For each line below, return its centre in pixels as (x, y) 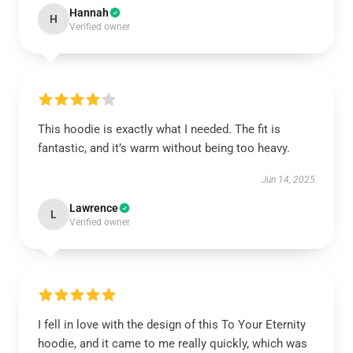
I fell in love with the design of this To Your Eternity (172, 325)
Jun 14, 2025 (288, 180)
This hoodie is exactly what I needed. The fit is (159, 129)
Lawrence (94, 208)
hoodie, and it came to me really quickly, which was (173, 344)
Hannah (89, 13)
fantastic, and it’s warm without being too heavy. (164, 148)
